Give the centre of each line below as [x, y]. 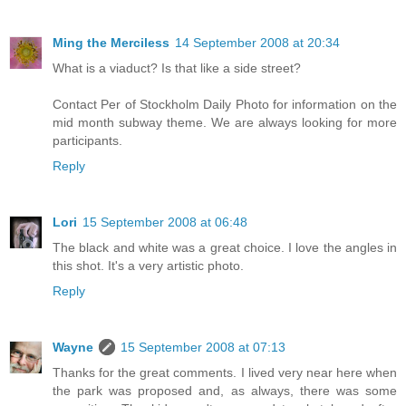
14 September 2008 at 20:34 [257, 43]
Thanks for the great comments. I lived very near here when [225, 373]
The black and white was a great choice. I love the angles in [225, 248]
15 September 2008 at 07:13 [203, 348]
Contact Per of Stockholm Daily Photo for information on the [225, 105]
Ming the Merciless [111, 43]
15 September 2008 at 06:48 [165, 222]
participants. [87, 141]
